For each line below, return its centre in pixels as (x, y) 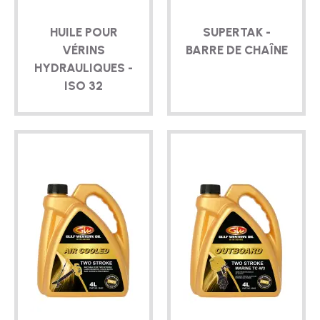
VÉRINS (84, 50)
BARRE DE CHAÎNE (236, 50)
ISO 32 (84, 85)
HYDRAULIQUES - (84, 67)
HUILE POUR (84, 32)
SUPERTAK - (236, 32)
